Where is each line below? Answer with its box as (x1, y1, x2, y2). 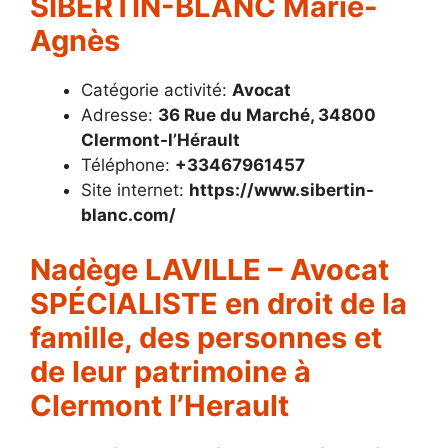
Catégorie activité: (81, 79, 232, 100)
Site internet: (81, 179, 189, 200)
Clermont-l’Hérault (81, 129, 240, 150)
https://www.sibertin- (189, 179, 374, 200)
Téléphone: (81, 154, 175, 175)
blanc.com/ (81, 204, 176, 225)
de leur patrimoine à (30, 354, 311, 390)
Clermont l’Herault (30, 388, 289, 424)
